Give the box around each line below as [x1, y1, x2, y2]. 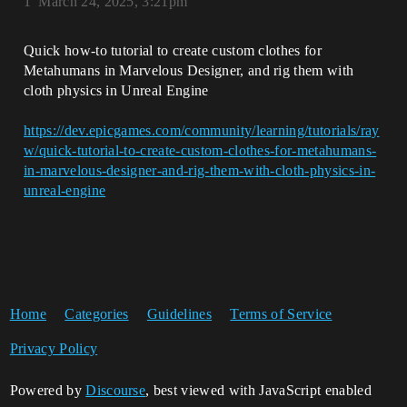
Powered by [9, 382, 86, 398]
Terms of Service [230, 306, 333, 322]
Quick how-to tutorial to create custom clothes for [24, 43, 323, 58]
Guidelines [146, 306, 213, 322]
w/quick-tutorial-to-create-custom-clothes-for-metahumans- [24, 143, 377, 158]
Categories [65, 306, 129, 322]
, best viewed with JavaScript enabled [145, 382, 372, 398]
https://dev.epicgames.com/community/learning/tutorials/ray [24, 123, 380, 138]
